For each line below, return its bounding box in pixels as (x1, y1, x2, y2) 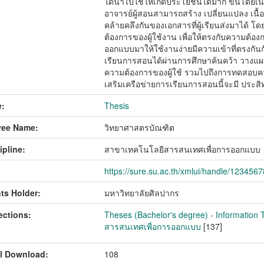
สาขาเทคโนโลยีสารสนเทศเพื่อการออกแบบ (104, 143, 261, 155)
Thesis (104, 100, 130, 111)
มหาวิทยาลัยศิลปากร (104, 187, 180, 199)
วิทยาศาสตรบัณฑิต (104, 121, 175, 133)
